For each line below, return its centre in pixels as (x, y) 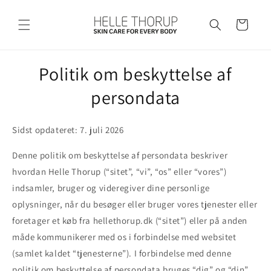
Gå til (29, 8)
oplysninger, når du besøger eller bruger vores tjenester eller (135, 204)
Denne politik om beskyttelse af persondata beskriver (120, 155)
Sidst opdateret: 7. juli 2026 (68, 130)
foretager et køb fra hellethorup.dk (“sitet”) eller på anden (130, 221)
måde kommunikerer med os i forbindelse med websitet (124, 237)
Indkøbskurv (241, 24)
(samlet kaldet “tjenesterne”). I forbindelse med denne (122, 253)
